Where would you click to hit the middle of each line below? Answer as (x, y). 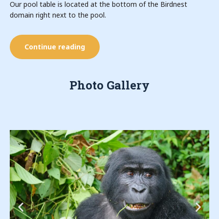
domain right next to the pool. (58, 15)
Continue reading (55, 47)
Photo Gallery (109, 85)
